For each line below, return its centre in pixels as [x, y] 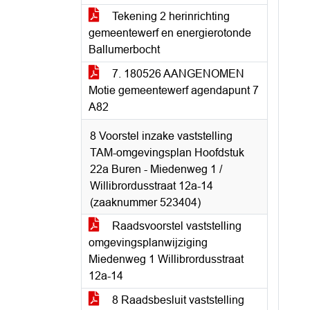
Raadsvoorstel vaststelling [175, 226]
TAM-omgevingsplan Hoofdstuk [167, 153]
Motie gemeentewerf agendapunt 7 [174, 90]
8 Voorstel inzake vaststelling [161, 136]
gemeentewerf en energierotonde [170, 33]
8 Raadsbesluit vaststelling [177, 300]
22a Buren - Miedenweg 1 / [156, 169]
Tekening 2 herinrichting [170, 16]
